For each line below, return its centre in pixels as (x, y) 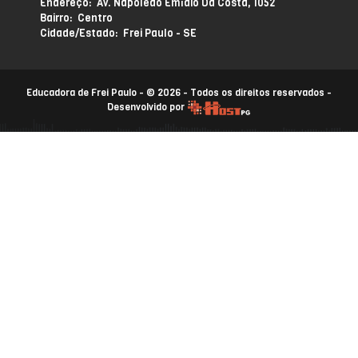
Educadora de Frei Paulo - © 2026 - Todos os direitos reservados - (179, 92)
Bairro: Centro (76, 18)
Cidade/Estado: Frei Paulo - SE (118, 33)
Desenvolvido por (147, 107)
